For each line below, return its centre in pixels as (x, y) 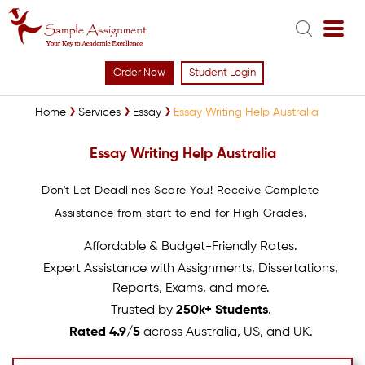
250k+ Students (222, 310)
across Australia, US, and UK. (226, 332)
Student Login (222, 73)
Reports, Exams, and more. (191, 288)
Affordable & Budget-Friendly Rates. (191, 247)
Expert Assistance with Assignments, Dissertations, (191, 269)
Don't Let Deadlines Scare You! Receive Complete (180, 191)
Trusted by (143, 310)
